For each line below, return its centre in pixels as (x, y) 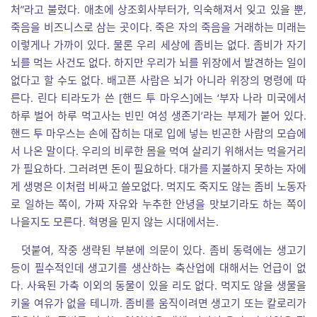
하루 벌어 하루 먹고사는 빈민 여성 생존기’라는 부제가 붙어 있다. (158, 115)
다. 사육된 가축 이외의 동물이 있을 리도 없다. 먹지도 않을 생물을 (158, 285)
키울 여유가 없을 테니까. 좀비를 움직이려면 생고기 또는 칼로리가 (158, 303)
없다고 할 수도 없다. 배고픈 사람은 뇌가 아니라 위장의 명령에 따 (158, 80)
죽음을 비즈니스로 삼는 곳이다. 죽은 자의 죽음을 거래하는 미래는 (158, 27)
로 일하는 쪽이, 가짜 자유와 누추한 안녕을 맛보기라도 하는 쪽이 (158, 204)
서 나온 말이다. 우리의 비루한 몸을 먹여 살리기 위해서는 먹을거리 (158, 151)
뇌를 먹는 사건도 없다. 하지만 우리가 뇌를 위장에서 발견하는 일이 (158, 62)
